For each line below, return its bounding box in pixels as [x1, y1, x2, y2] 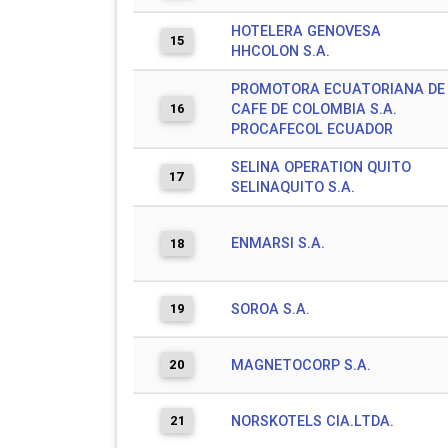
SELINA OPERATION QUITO [231, 158, 411, 176]
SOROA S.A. [231, 300, 310, 318]
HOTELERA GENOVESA [231, 22, 381, 40]
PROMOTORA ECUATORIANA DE [231, 80, 445, 98]
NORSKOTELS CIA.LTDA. [231, 412, 394, 430]
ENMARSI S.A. [231, 234, 325, 252]
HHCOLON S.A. [231, 42, 330, 60]
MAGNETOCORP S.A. [231, 356, 371, 374]
